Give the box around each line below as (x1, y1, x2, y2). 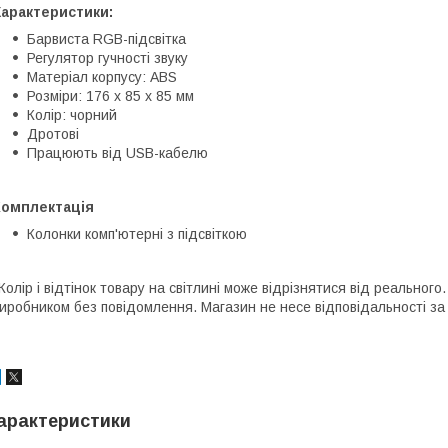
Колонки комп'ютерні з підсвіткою (27, 225, 247, 242)
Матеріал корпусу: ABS (27, 68, 177, 85)
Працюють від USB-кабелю (27, 144, 208, 161)
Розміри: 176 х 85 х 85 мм (27, 87, 194, 104)
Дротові (27, 125, 79, 142)
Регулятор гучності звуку (27, 49, 188, 66)
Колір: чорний (27, 106, 117, 123)
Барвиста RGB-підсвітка (27, 30, 186, 47)
